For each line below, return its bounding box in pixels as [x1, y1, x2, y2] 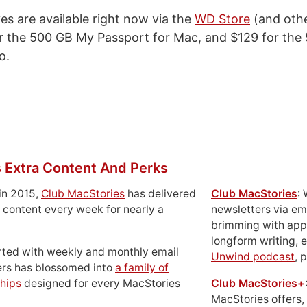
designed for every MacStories [21, 277, 180, 290]
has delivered [125, 187, 196, 200]
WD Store [195, 12, 250, 26]
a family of [115, 261, 169, 274]
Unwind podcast [211, 250, 295, 263]
